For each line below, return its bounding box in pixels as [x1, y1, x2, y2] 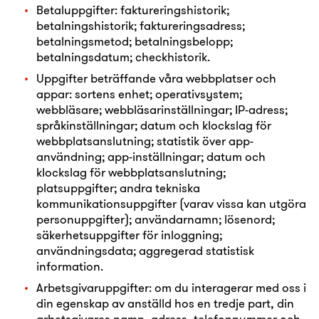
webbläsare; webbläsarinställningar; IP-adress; [36, 102, 288, 117]
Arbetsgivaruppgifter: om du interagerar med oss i [36, 280, 306, 295]
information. [36, 258, 103, 273]
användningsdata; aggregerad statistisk [36, 243, 254, 258]
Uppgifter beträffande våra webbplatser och [36, 70, 276, 85]
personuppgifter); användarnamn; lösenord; [36, 211, 275, 226]
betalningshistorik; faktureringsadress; [36, 18, 245, 33]
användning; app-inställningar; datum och [36, 149, 266, 164]
